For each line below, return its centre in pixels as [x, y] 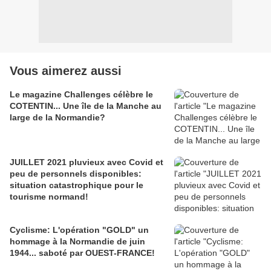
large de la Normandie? [57, 117]
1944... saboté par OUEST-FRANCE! [82, 253]
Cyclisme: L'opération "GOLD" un [79, 230]
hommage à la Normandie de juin [77, 241]
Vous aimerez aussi [66, 70]
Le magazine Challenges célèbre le [81, 94]
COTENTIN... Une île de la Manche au [86, 106]
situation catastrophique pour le [77, 185]
